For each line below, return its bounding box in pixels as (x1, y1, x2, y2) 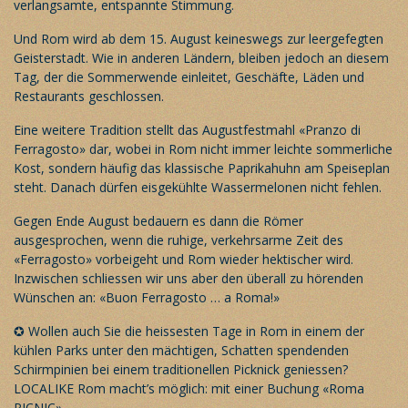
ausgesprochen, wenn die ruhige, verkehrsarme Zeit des (14, 230, 343, 249)
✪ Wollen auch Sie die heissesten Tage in (14, 321, 260, 340)
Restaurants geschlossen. (14, 87, 164, 105)
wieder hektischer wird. (219, 250, 353, 268)
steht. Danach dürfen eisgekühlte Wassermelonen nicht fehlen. (14, 178, 382, 196)
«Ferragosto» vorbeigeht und (14, 250, 188, 268)
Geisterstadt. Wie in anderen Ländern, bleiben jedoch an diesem (14, 48, 389, 66)
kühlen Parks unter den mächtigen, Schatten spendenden (14, 341, 349, 359)
